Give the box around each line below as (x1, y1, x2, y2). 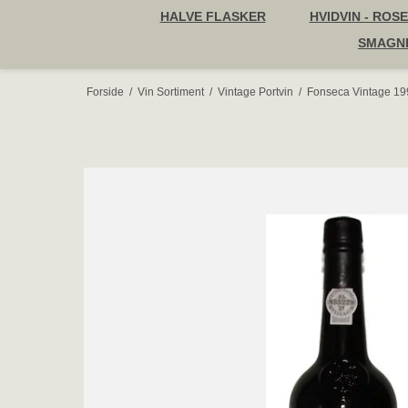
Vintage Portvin (217, 85, 293, 98)
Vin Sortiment (137, 85, 204, 98)
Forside (86, 85, 124, 98)
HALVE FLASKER (159, 9, 266, 24)
